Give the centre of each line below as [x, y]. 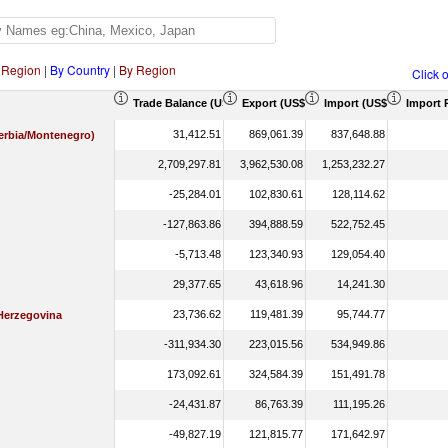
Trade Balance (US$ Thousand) [214, 103]
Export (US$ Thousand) [304, 103]
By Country [80, 69]
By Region [147, 69]
